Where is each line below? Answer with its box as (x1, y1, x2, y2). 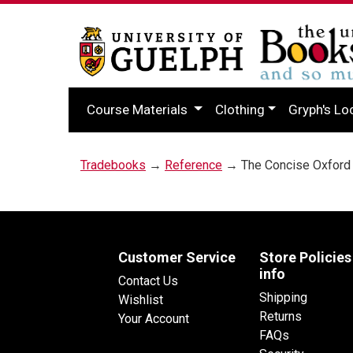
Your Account (118, 310, 189, 326)
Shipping (259, 289, 307, 305)
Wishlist (118, 292, 163, 307)
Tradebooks (80, 157, 146, 173)
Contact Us (118, 273, 178, 288)
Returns (259, 308, 302, 324)
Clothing (214, 101, 265, 117)
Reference (165, 157, 222, 173)
